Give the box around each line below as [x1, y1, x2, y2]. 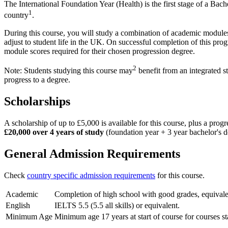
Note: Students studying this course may [4, 66, 133, 75]
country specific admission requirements [27, 170, 155, 180]
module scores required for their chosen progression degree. [4, 46, 195, 55]
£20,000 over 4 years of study [4, 127, 104, 136]
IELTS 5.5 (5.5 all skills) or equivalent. [54, 201, 180, 210]
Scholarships [4, 94, 70, 108]
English [6, 201, 30, 210]
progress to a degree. [4, 75, 70, 84]
